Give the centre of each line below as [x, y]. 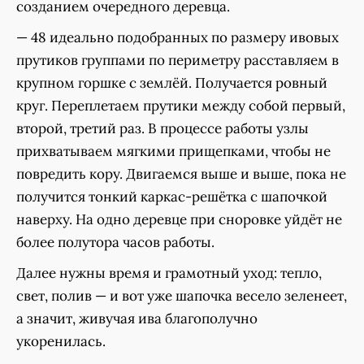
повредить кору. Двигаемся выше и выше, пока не [181, 174]
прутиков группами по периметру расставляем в [178, 61]
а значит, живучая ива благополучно [137, 319]
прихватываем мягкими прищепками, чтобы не [173, 152]
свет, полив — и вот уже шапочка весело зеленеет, [182, 296]
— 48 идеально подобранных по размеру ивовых [178, 38]
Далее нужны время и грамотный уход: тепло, [169, 273]
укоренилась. [61, 342]
